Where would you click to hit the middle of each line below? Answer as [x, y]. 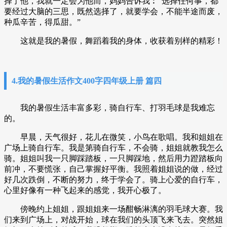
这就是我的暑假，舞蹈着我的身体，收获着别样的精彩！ [113, 41]
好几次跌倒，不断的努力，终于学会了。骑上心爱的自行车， [113, 180]
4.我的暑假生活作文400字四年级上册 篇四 [87, 81]
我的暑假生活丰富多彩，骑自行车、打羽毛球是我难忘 [109, 108]
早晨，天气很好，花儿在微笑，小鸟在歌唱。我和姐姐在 [113, 137]
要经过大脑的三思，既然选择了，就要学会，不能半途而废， [113, 11]
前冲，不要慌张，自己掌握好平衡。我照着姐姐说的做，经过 [113, 169]
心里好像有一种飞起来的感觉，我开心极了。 [85, 190]
